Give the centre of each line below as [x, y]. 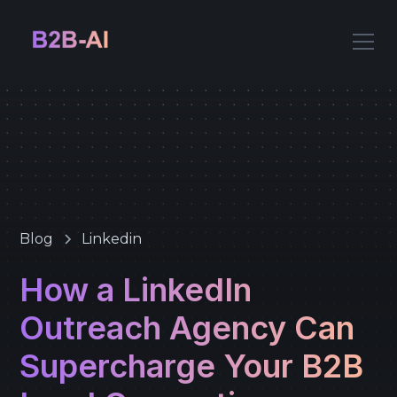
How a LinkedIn [136, 290]
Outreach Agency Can [187, 328]
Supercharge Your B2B [192, 366]
